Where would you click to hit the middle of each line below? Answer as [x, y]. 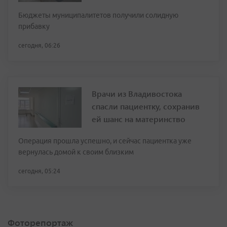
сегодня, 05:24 [39, 171]
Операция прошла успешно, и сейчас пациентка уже [105, 141]
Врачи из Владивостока [137, 94]
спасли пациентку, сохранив [146, 106]
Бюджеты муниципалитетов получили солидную [98, 15]
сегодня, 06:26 [39, 46]
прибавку [34, 27]
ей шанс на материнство [139, 119]
